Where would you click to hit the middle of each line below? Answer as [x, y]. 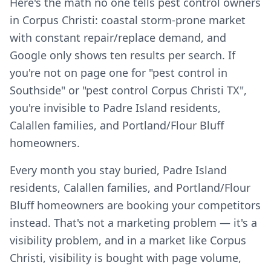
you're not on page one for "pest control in [119, 73]
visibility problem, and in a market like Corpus [128, 240]
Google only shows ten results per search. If [122, 55]
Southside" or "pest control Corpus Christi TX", [128, 90]
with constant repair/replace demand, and [118, 38]
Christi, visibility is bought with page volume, [126, 258]
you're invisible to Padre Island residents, [115, 108]
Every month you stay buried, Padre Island [118, 170]
